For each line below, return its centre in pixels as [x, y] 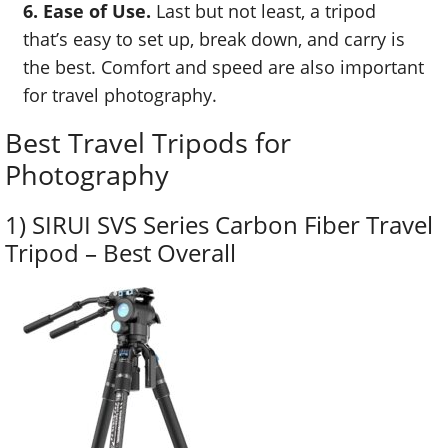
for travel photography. [120, 95]
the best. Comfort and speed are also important [223, 67]
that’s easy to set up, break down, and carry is [214, 39]
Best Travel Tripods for [148, 143]
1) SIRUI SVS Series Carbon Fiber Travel [219, 225]
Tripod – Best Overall [120, 253]
